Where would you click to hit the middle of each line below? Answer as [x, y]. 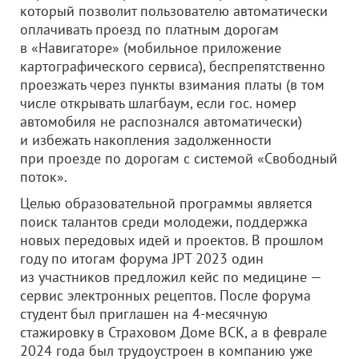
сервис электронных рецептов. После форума [165, 295]
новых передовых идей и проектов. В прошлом [172, 240]
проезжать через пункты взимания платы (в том [172, 85]
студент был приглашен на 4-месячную [144, 314]
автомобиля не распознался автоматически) [161, 121]
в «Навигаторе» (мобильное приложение [151, 48]
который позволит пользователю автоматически [174, 11]
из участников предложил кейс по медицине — [171, 277]
